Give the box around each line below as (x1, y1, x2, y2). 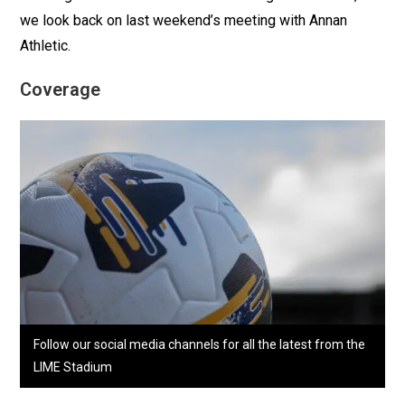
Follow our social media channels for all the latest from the (33, 337, 366, 353)
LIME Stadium (33, 360, 113, 375)
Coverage (20, 78, 101, 100)
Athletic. (20, 36, 71, 54)
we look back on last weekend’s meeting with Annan (20, 11, 348, 29)
